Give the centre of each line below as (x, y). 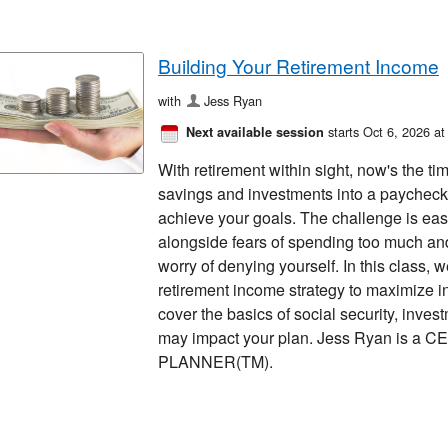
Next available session (255, 131)
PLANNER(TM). (215, 361)
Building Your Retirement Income (298, 65)
